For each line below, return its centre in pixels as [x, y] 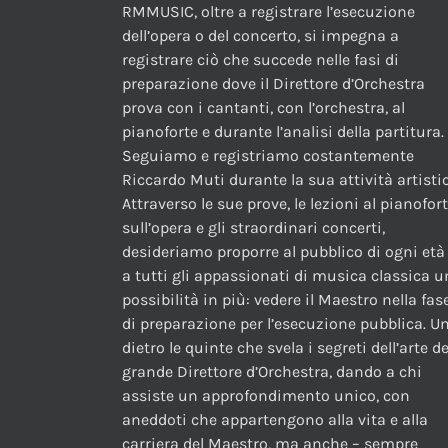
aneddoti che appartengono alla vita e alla [275, 420]
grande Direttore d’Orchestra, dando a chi [272, 372]
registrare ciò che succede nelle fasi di [260, 60]
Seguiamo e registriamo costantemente [268, 156]
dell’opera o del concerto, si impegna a [260, 36]
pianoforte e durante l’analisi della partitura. [283, 132]
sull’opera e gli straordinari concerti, [253, 228]
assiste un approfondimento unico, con [266, 396]
